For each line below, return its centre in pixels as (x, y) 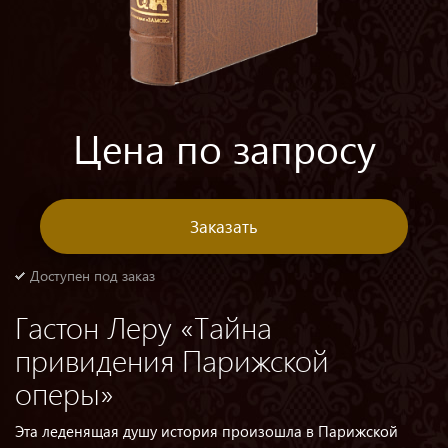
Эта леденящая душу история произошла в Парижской (206, 431)
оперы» (64, 393)
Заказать (224, 226)
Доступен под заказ (92, 275)
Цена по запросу (224, 148)
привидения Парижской (172, 360)
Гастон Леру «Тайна (143, 327)
